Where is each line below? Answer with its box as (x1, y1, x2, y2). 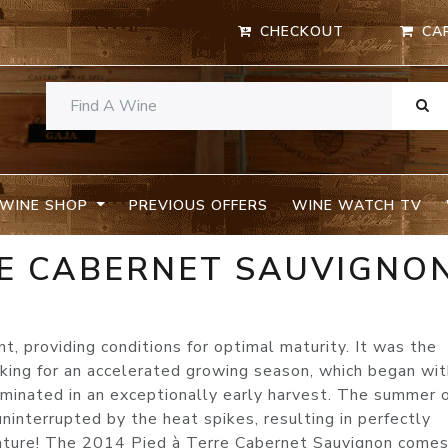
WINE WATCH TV (291, 195, 422, 215)
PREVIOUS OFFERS (128, 195, 268, 215)
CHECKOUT (260, 22, 345, 42)
